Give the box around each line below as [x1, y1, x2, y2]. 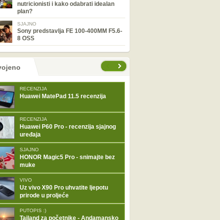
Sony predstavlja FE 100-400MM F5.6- [17, 27, 122, 34]
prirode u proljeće [20, 192, 69, 199]
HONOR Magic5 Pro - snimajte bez [20, 154, 115, 161]
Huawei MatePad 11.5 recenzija [20, 93, 106, 100]
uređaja [20, 131, 41, 138]
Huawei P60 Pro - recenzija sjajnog [20, 123, 116, 130]
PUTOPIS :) [20, 208, 46, 213]
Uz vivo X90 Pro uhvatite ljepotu [20, 184, 108, 191]
